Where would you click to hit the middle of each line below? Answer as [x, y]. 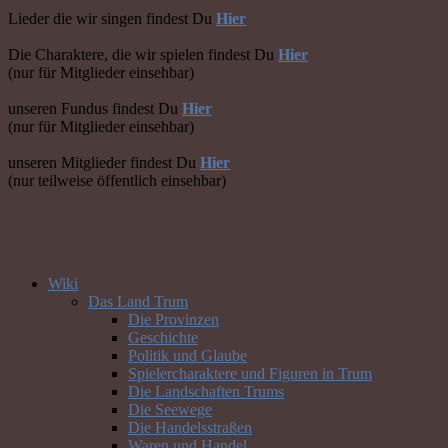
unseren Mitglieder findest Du [104, 163]
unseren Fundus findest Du [95, 109]
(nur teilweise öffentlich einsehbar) [117, 181]
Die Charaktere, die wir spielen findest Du [143, 55]
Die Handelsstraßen [190, 427]
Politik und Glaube [187, 355]
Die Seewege [170, 409]
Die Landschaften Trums [206, 391]
